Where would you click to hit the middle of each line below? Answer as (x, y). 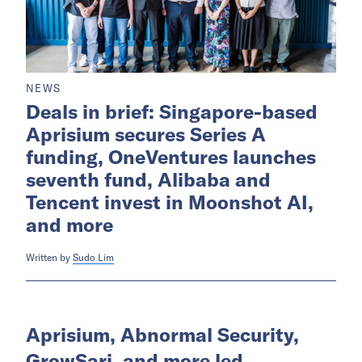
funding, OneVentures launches (171, 157)
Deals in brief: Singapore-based (172, 112)
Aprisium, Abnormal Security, (162, 335)
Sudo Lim (93, 258)
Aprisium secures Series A (146, 135)
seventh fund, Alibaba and (148, 180)
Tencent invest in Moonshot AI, (170, 202)
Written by (49, 258)
